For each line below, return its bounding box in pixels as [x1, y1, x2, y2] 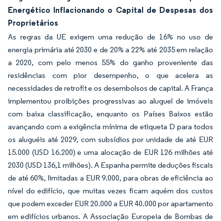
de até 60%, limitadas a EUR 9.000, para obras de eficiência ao [8, 173, 213, 183]
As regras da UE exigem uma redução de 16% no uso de [8, 32, 213, 41]
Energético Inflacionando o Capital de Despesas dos [8, 5, 213, 15]
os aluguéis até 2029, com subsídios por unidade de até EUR [8, 135, 213, 144]
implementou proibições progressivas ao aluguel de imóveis [8, 96, 213, 106]
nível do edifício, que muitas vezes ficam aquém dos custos [8, 186, 213, 195]
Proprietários [8, 18, 58, 28]
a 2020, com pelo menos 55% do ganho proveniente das [8, 58, 213, 67]
